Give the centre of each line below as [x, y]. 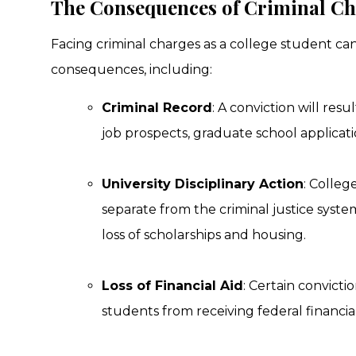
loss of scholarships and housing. [204, 235]
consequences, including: [132, 70]
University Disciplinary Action [203, 184]
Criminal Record [157, 108]
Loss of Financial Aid [172, 286]
